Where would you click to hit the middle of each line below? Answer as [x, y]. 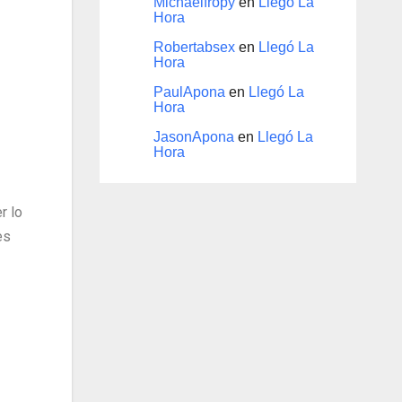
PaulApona [189, 92]
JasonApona [193, 137]
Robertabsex [194, 48]
